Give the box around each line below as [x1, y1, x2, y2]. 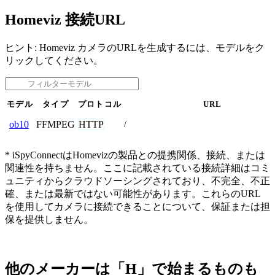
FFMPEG [36, 118, 75, 130]
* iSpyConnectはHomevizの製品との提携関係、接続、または [5, 149, 265, 160]
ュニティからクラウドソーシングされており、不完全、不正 [5, 175, 270, 186]
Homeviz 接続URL [5, 11, 125, 28]
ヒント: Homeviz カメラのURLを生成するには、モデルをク [5, 42, 265, 53]
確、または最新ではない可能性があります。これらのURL [5, 188, 261, 199]
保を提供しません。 [5, 214, 93, 225]
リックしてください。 [5, 55, 103, 66]
